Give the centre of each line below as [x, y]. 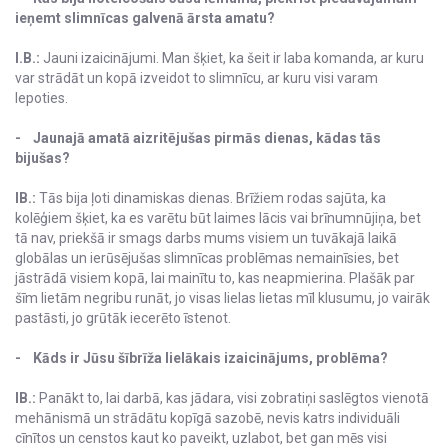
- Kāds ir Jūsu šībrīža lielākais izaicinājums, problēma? [201, 358]
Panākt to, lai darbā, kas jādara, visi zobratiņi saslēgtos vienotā [234, 398]
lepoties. [43, 98]
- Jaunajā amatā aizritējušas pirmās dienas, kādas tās [198, 138]
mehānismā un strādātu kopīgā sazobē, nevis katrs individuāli [207, 418]
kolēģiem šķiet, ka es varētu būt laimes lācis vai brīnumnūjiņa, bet [218, 218]
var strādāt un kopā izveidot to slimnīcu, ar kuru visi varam [196, 78]
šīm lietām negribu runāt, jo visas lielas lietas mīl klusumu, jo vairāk [222, 298]
